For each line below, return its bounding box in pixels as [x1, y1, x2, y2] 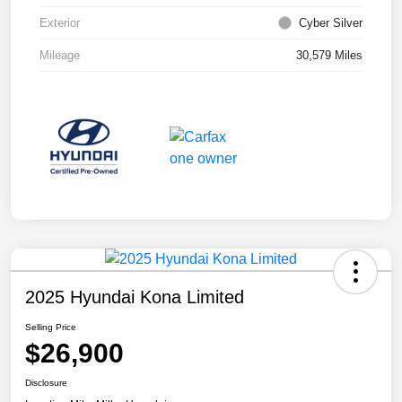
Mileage [39, 48, 80, 63]
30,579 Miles [296, 48, 363, 63]
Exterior [39, 16, 80, 31]
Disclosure [25, 377, 67, 388]
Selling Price [25, 321, 76, 332]
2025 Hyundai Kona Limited [25, 286, 244, 307]
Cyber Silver [299, 16, 363, 31]
